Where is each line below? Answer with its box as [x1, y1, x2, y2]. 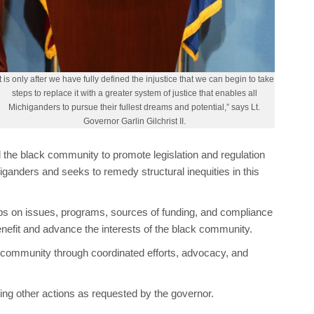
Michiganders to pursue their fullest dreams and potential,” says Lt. [8, 102, 261, 112]
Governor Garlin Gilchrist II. [83, 116, 186, 126]
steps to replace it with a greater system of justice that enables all [11, 88, 257, 98]
